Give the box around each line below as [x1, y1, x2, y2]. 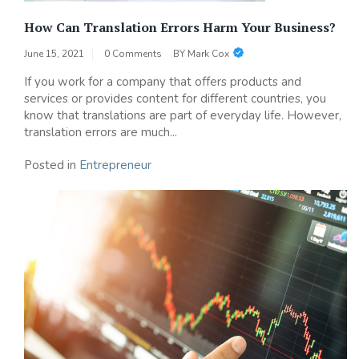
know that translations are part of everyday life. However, [24, 107, 341, 124]
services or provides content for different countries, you [24, 91, 326, 107]
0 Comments [104, 47, 162, 61]
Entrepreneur [79, 157, 151, 174]
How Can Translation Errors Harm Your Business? [24, 18, 336, 37]
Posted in [24, 157, 79, 174]
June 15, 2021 [24, 47, 84, 61]
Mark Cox [188, 47, 229, 61]
